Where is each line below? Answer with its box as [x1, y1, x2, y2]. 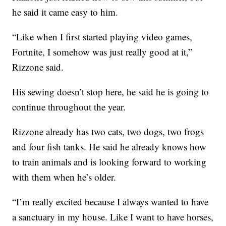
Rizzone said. [12, 60, 64, 73]
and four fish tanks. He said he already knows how [12, 140, 207, 153]
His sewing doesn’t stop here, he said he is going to [12, 85, 209, 98]
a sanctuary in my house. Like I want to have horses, [12, 210, 214, 223]
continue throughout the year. [12, 100, 126, 113]
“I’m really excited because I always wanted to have [12, 195, 209, 208]
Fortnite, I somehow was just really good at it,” [12, 45, 193, 58]
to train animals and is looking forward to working [12, 155, 207, 168]
